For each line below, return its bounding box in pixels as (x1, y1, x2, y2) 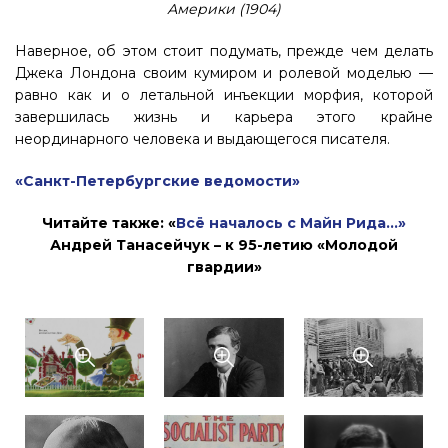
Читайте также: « (42, 214, 176, 232)
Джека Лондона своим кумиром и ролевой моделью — (15, 64, 433, 82)
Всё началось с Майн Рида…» (176, 214, 406, 232)
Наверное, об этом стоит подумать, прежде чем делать (15, 42, 433, 60)
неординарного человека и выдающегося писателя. (15, 130, 390, 148)
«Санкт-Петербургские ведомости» (15, 172, 300, 190)
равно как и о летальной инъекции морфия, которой (15, 86, 433, 104)
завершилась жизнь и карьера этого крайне (15, 108, 433, 126)
